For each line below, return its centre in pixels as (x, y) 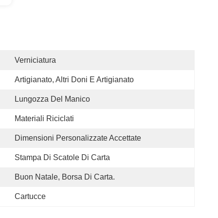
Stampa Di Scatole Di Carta (62, 157)
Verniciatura (35, 60)
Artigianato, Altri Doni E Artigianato (74, 80)
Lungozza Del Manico (52, 99)
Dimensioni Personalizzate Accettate (78, 138)
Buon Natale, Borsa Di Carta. (65, 177)
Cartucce (30, 196)
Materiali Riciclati (44, 118)
